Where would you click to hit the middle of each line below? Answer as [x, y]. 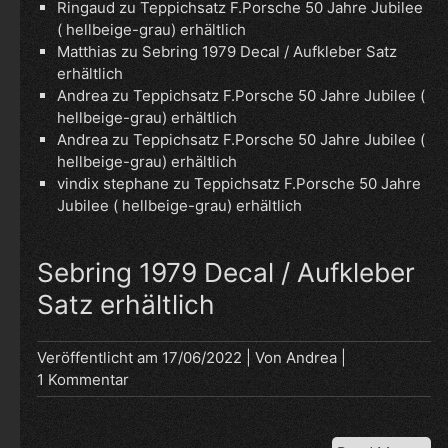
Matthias [87, 51]
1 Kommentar [83, 379]
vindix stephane [113, 183]
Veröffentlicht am [100, 357]
